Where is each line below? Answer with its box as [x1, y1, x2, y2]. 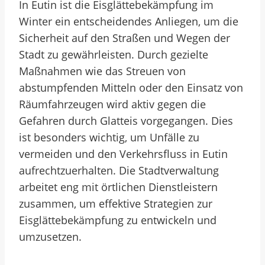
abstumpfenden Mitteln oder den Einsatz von [19, 80, 243, 95]
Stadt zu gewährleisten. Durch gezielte [19, 47, 208, 62]
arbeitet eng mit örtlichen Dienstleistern [19, 180, 218, 194]
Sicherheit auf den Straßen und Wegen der [19, 31, 230, 45]
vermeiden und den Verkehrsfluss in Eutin [19, 147, 228, 161]
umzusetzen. [19, 230, 82, 244]
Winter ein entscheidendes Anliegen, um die [19, 14, 238, 28]
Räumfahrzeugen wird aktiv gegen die [19, 97, 206, 111]
